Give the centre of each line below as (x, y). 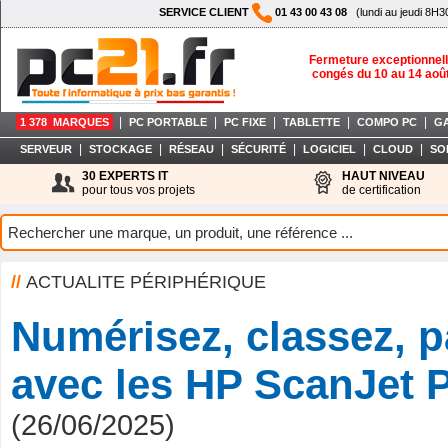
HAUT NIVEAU (383, 176)
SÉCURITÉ (258, 149)
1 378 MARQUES (64, 122)
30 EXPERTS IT (125, 176)
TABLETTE (311, 122)
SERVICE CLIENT (205, 11)
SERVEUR (45, 149)
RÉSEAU (191, 149)
